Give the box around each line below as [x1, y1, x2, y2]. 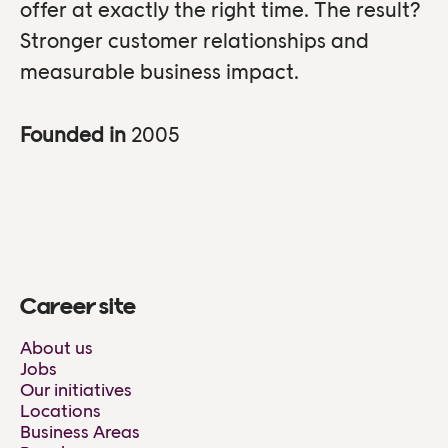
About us [20, 336, 93, 359]
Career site [20, 295, 136, 320]
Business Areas [20, 420, 140, 443]
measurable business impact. [20, 58, 299, 84]
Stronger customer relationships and [20, 27, 369, 53]
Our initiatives [20, 378, 132, 401]
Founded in [20, 121, 131, 147]
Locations [20, 399, 101, 422]
